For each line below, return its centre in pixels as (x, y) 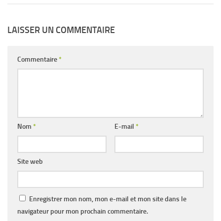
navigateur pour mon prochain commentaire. (83, 212)
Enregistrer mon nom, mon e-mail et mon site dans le (108, 199)
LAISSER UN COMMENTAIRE (61, 30)
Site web (30, 162)
